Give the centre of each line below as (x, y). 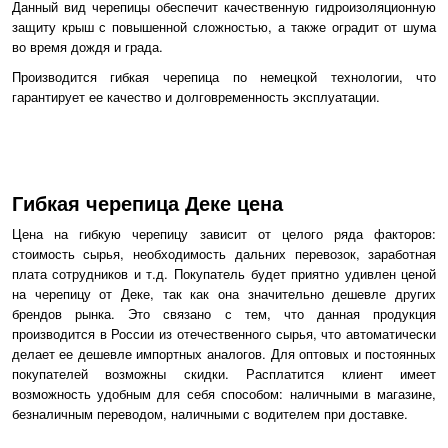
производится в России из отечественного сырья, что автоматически (224, 333)
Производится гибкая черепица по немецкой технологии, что (224, 77)
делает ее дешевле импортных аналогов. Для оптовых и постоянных (224, 353)
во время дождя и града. (87, 47)
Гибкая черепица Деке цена (147, 202)
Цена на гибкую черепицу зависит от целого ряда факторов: (224, 233)
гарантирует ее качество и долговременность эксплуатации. (195, 97)
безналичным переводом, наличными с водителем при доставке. (209, 413)
